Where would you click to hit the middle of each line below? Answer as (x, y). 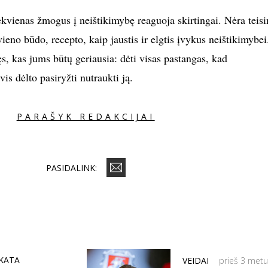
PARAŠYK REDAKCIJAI (86, 117)
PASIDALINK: (71, 167)
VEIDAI (196, 261)
